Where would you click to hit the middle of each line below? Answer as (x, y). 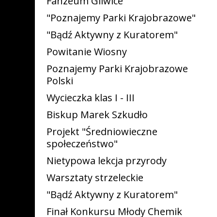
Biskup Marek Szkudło (97, 115)
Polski (60, 81)
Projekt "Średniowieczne (102, 132)
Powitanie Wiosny (87, 52)
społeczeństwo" (82, 144)
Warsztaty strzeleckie (95, 178)
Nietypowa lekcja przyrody (107, 161)
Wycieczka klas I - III (91, 98)
